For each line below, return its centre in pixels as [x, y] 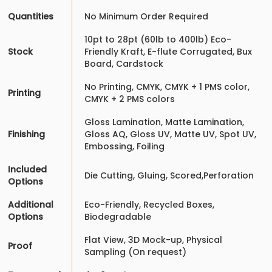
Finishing [26, 134]
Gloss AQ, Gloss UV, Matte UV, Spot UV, [170, 134]
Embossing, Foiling [124, 147]
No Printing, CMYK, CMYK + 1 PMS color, [167, 87]
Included [27, 170]
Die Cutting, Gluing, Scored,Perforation [169, 176]
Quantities [31, 17]
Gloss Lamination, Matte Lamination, [164, 122]
